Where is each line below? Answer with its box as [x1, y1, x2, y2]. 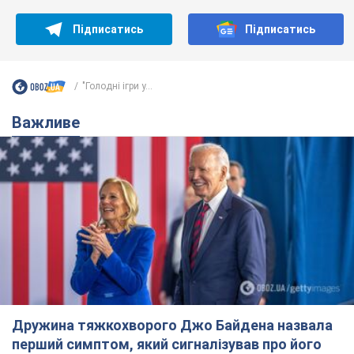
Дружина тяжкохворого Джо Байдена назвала [12, 317, 333, 334]
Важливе [22, 112, 80, 132]
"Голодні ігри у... [82, 81, 153, 92]
